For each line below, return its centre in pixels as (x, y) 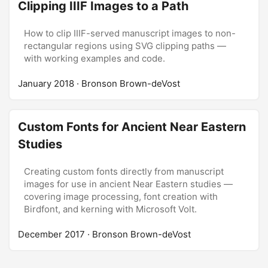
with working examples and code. (95, 58)
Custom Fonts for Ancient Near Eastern (132, 127)
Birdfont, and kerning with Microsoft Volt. (110, 209)
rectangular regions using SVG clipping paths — (125, 46)
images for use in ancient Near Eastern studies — (128, 184)
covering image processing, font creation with (121, 197)
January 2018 (46, 83)
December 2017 (51, 234)
